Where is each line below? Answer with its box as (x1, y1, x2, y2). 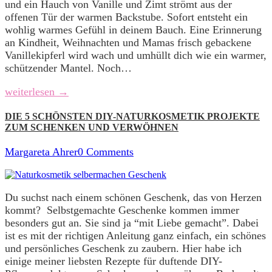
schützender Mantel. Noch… (5, 61, 132, 74)
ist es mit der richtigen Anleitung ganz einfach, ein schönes (5, 229, 266, 242)
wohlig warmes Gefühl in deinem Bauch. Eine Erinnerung (5, 23, 262, 36)
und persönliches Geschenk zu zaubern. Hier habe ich (5, 242, 242, 255)
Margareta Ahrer (5, 146, 78, 158)
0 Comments (78, 146, 134, 158)
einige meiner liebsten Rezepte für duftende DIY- (5, 255, 222, 268)
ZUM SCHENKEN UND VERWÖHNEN (5, 122, 178, 133)
